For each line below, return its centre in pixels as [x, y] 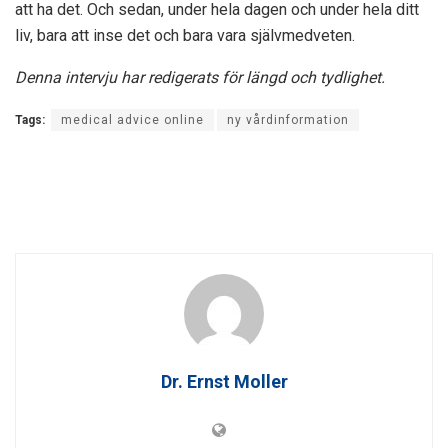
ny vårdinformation [288, 119]
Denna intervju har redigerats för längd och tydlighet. [200, 77]
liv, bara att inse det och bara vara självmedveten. [185, 35]
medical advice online [132, 119]
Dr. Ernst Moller [224, 381]
